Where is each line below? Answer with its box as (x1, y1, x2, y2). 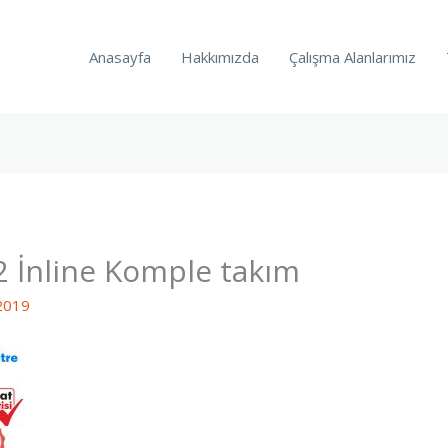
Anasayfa (89, 46, 151, 67)
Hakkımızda (181, 46, 259, 67)
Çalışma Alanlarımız (289, 46, 416, 67)
